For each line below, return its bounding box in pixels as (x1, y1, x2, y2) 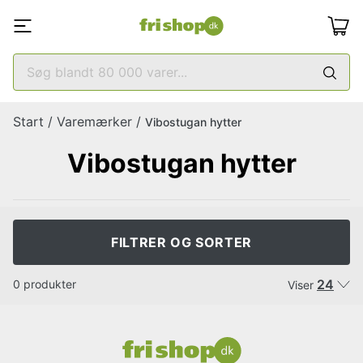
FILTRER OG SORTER (111, 234, 252, 250)
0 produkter (13, 277, 76, 291)
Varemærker (57, 113, 132, 130)
